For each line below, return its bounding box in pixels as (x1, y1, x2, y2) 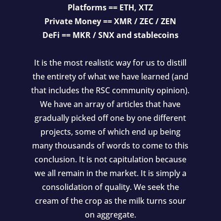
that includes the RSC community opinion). (31, 84, 190, 96)
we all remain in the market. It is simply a (34, 167, 186, 179)
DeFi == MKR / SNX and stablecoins (42, 29, 179, 40)
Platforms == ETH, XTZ (68, 1, 153, 13)
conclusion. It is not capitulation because (34, 153, 186, 165)
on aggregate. (84, 209, 136, 220)
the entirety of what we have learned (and (32, 71, 188, 82)
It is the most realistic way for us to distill (34, 57, 187, 68)
